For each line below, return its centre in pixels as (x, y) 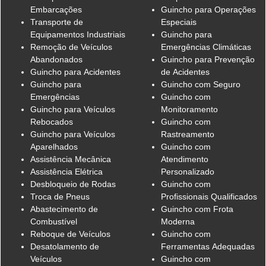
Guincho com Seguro (201, 84)
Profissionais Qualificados (209, 196)
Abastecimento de (64, 209)
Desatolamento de (65, 246)
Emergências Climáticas (206, 47)
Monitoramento (189, 109)
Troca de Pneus (60, 196)
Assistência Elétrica (66, 171)
